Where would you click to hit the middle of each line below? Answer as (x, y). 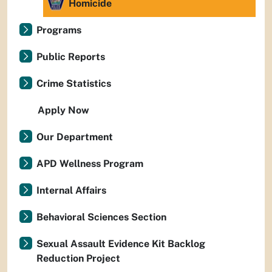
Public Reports (71, 57)
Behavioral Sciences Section (101, 217)
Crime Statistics (74, 83)
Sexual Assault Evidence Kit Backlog (121, 244)
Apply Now (63, 110)
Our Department (75, 137)
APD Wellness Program (90, 164)
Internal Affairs (71, 190)
